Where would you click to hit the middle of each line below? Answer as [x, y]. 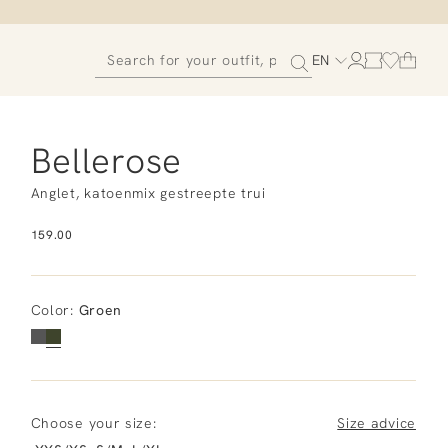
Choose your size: [93, 423]
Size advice [376, 423]
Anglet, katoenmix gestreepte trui [148, 193]
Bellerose [106, 161]
